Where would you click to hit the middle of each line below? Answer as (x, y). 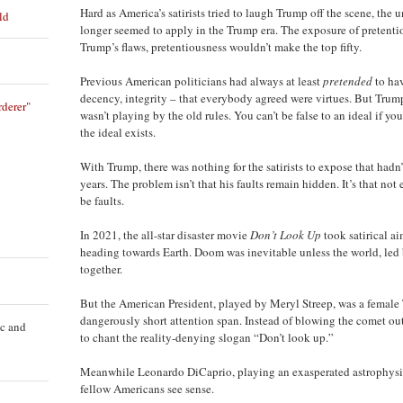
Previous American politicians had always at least (201, 81)
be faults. (102, 200)
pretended (348, 81)
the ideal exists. (118, 132)
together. (101, 269)
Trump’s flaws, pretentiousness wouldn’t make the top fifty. (221, 46)
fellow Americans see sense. (148, 388)
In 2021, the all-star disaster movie (165, 234)
